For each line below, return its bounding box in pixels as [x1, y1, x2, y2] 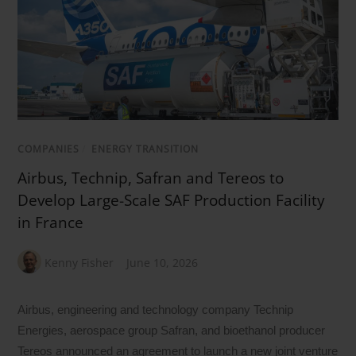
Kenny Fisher [44, 255, 114, 271]
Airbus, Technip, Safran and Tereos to [17, 168, 284, 189]
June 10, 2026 [126, 255, 199, 271]
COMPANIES [17, 142, 80, 157]
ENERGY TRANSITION [91, 142, 199, 157]
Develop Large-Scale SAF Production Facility [17, 190, 326, 211]
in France [17, 212, 84, 234]
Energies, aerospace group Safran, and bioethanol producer [17, 323, 326, 338]
